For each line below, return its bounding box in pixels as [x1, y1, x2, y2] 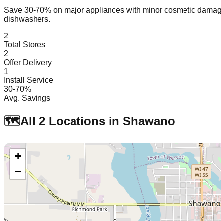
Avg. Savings [4, 93, 50, 102]
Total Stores [4, 40, 45, 49]
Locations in [45, 114, 123, 128]
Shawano [123, 114, 175, 128]
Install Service [4, 75, 53, 84]
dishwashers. [4, 14, 50, 23]
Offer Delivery [4, 58, 52, 67]
